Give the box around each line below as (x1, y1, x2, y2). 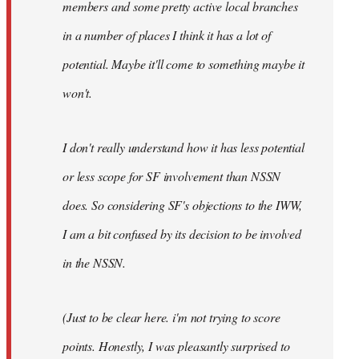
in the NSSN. (63, 253, 127, 271)
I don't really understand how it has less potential (63, 138, 305, 155)
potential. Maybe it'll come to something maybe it (63, 54, 305, 72)
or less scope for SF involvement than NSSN (63, 167, 281, 184)
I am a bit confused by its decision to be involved (63, 224, 301, 242)
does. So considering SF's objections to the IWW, (63, 196, 303, 213)
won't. (63, 83, 93, 101)
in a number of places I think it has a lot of (63, 26, 271, 43)
